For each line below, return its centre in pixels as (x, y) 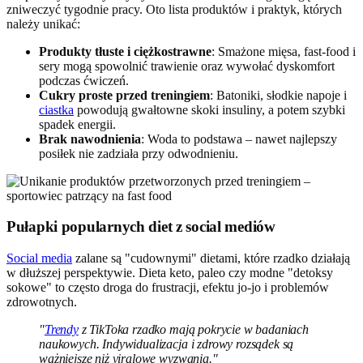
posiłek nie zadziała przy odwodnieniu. (139, 153)
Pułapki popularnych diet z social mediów (141, 227)
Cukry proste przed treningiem (124, 95)
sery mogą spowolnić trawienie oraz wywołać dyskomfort (187, 66)
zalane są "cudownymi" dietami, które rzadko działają (211, 258)
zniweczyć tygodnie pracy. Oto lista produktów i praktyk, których (174, 9)
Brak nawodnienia (90, 139)
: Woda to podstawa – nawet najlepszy (239, 139)
